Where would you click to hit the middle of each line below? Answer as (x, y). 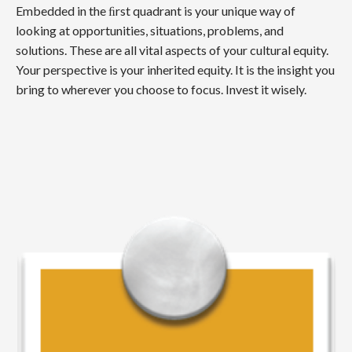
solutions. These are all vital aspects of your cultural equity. (172, 49)
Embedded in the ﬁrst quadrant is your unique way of (156, 10)
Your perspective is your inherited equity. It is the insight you (175, 69)
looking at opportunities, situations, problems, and (150, 30)
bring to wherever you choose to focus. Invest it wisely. (161, 89)
